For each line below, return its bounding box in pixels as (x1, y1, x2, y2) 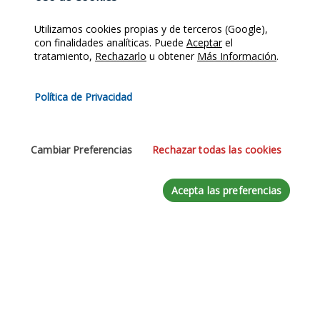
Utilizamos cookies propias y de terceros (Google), (34, 22, 268, 36)
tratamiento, (34, 49, 95, 63)
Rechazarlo (95, 49, 146, 63)
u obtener (146, 49, 197, 63)
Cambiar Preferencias (31, 143, 133, 156)
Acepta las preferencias (171, 184, 281, 197)
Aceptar (186, 36, 222, 49)
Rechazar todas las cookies (152, 143, 281, 156)
